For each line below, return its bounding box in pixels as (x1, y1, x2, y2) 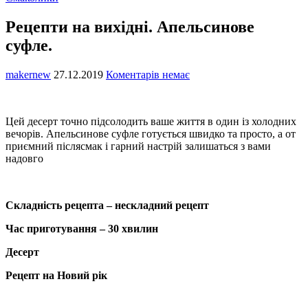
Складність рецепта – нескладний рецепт (5, 199, 209, 212)
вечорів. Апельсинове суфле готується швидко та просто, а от (5, 128, 296, 140)
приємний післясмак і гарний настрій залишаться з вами (5, 140, 271, 153)
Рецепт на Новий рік (5, 269, 107, 282)
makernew (5, 69, 51, 81)
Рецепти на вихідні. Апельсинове (5, 18, 254, 36)
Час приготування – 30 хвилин (5, 223, 158, 235)
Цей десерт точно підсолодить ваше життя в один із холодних (5, 115, 296, 128)
